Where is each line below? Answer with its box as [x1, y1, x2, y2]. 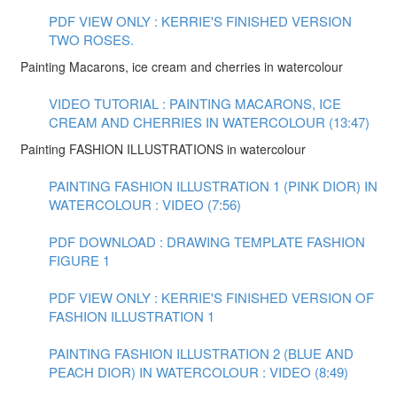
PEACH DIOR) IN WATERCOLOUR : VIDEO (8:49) [49, 362, 348, 381]
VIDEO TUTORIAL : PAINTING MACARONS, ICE [49, 94, 341, 113]
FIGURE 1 [49, 251, 110, 269]
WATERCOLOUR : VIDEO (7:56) [49, 195, 241, 214]
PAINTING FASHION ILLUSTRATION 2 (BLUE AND [49, 344, 354, 362]
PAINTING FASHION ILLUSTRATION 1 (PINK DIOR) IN [49, 176, 378, 195]
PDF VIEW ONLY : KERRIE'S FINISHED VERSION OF [49, 288, 374, 307]
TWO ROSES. [49, 30, 134, 49]
